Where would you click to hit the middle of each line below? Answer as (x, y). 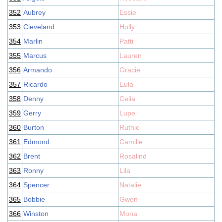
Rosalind (133, 156)
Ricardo (35, 84)
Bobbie (34, 199)
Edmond (36, 142)
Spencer (36, 185)
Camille (131, 142)
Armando (38, 70)
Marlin (33, 41)
